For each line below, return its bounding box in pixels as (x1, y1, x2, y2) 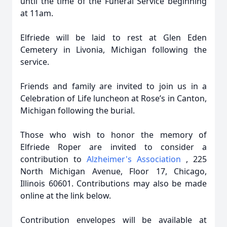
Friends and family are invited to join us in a (20, 81, 207, 92)
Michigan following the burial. (20, 105, 135, 116)
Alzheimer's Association (87, 154, 186, 165)
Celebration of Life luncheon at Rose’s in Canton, (20, 93, 207, 104)
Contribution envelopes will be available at (20, 214, 207, 225)
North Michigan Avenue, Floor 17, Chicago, (20, 166, 207, 177)
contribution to (20, 154, 87, 165)
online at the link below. (20, 190, 111, 201)
